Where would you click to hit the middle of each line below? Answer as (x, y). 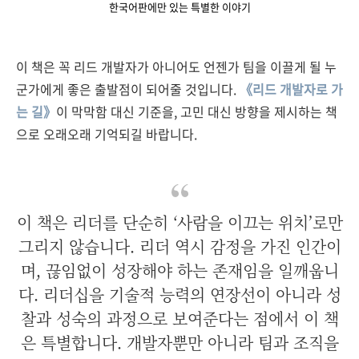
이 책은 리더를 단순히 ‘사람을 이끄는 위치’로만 (179, 222)
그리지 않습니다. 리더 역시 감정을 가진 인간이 (179, 246)
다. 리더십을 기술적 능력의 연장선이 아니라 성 (179, 294)
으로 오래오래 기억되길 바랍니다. (107, 134)
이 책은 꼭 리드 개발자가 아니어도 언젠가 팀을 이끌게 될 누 (176, 67)
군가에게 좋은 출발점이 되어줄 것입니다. (128, 89)
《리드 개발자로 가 (291, 89)
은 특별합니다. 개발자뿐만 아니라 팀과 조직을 (179, 343)
